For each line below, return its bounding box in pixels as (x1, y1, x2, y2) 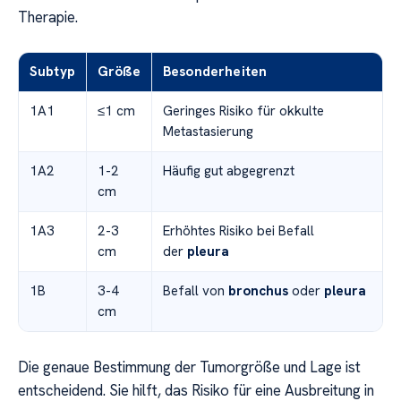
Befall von (163, 281, 228, 300)
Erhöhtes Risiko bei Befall (163, 221, 314, 240)
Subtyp (30, 62, 75, 81)
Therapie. (18, 6, 78, 27)
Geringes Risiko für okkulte (163, 101, 324, 120)
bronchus (228, 281, 288, 300)
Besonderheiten (163, 62, 268, 81)
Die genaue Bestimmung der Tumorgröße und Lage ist (18, 356, 361, 377)
